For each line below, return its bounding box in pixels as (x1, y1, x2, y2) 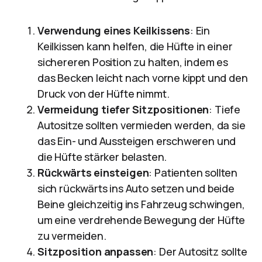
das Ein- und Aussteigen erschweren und (37, 134, 236, 148)
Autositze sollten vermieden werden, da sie (37, 118, 246, 132)
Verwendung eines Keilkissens (37, 23, 190, 37)
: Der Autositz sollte (153, 244, 247, 258)
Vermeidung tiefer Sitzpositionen (37, 102, 209, 116)
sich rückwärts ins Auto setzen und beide (37, 181, 235, 195)
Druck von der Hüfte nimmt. (37, 87, 170, 101)
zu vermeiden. (37, 229, 106, 243)
